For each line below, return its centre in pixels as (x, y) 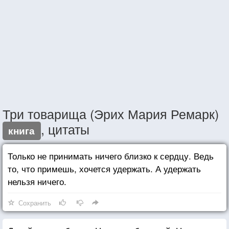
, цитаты (65, 129)
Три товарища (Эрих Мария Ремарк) (111, 113)
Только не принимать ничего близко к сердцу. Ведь (111, 155)
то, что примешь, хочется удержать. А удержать (104, 168)
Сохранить (35, 202)
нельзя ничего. (37, 181)
